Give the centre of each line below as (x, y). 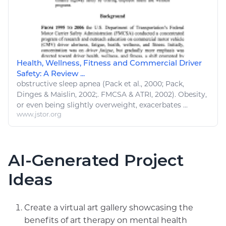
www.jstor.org (39, 114)
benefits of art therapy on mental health (106, 220)
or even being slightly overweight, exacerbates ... (102, 105)
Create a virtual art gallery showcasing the (109, 207)
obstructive (38, 83)
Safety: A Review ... (51, 73)
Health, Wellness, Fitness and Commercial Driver (109, 63)
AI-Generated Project (96, 160)
